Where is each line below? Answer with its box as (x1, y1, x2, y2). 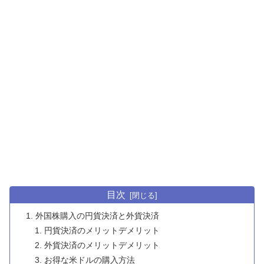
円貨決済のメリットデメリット (44, 225, 160, 235)
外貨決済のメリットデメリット (44, 240, 160, 250)
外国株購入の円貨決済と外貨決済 (35, 210, 160, 220)
